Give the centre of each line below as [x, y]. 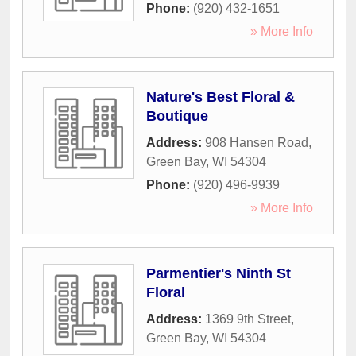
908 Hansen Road [257, 143]
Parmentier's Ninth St [219, 274]
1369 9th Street [248, 319]
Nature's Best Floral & [221, 97]
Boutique [177, 116]
